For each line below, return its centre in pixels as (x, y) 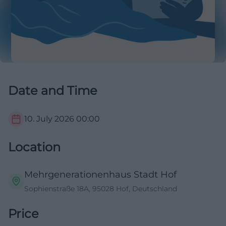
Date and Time (53, 91)
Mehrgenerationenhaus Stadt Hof (100, 175)
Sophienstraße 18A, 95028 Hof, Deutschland (101, 189)
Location (34, 147)
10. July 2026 (49, 119)
